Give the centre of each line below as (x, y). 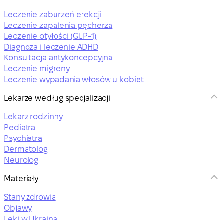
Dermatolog (26, 149)
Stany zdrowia (30, 197)
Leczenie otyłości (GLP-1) (50, 36)
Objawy (18, 208)
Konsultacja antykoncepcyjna (58, 58)
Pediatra (20, 128)
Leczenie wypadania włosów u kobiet (74, 80)
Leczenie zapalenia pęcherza (58, 26)
